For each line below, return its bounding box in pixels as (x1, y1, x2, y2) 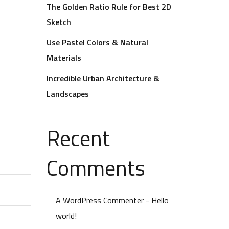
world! (56, 210, 77, 222)
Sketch (47, 16, 71, 28)
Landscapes (47, 87, 89, 100)
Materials (47, 52, 81, 64)
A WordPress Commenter (56, 194, 144, 207)
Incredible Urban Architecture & (47, 72, 159, 84)
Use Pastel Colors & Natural (47, 36, 148, 49)
